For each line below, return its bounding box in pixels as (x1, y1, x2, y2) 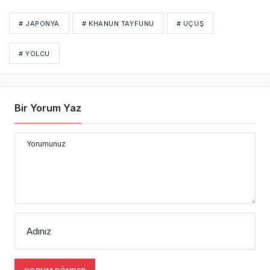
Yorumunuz (27, 139, 66, 148)
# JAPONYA (19, 19, 60, 28)
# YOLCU (19, 49, 50, 58)
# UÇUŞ (176, 19, 204, 28)
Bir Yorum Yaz (14, 101, 81, 114)
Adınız (27, 225, 51, 237)
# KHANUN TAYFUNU (81, 19, 154, 28)
